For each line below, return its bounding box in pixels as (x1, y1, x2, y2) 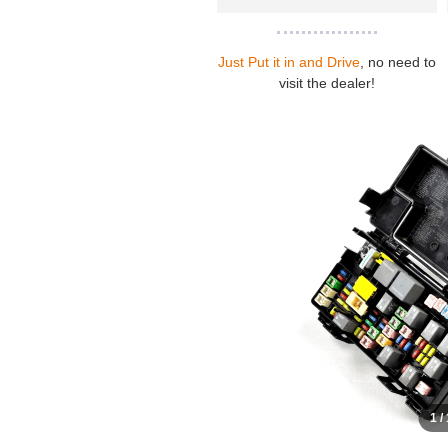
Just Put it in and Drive (217, 54, 360, 71)
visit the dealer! (278, 75, 375, 92)
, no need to (359, 54, 436, 71)
